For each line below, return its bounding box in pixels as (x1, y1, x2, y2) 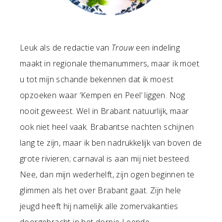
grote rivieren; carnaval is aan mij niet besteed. (20, 153, 191, 164)
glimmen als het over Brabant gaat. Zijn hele (20, 184, 181, 196)
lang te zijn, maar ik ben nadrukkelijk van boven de (20, 137, 202, 148)
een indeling (136, 42, 180, 53)
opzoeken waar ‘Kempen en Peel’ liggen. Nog (20, 89, 185, 101)
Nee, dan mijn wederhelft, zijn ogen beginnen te (20, 168, 195, 180)
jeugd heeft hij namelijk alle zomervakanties (20, 200, 178, 212)
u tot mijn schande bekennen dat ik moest (20, 73, 173, 85)
